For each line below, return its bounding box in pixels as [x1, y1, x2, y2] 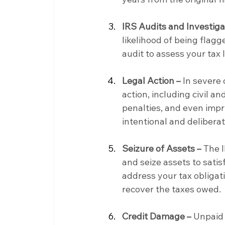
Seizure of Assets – [122, 142, 202, 154]
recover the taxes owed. [122, 183, 221, 195]
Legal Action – [122, 74, 181, 86]
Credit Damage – [122, 210, 192, 222]
